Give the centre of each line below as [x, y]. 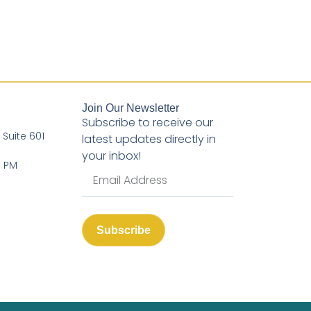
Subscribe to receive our [147, 123]
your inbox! [111, 156]
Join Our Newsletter [130, 108]
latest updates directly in [149, 140]
